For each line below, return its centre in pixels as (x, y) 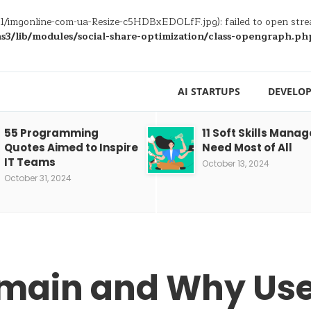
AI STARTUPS (209, 91)
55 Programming (51, 133)
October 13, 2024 (236, 163)
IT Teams (30, 162)
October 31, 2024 (38, 178)
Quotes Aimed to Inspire (71, 148)
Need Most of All (247, 148)
